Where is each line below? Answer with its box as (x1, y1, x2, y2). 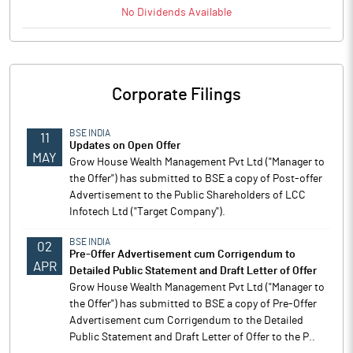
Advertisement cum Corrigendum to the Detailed (69, 315, 303, 326)
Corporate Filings (112, 86, 241, 103)
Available (186, 7, 232, 18)
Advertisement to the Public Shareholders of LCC (69, 190, 306, 201)
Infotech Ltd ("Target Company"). (69, 206, 225, 217)
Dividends (137, 7, 186, 18)
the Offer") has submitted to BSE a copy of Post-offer (69, 173, 322, 184)
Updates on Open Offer (69, 140, 180, 151)
